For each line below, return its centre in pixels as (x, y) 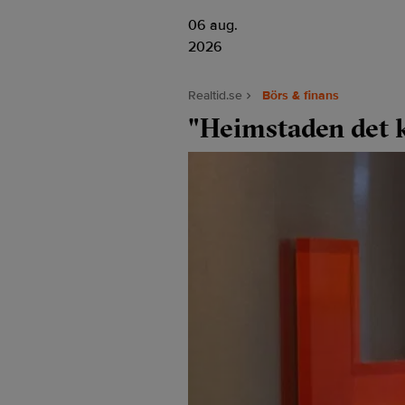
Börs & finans (301, 95)
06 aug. (213, 25)
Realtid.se (215, 95)
